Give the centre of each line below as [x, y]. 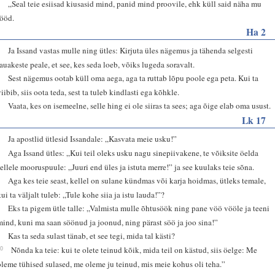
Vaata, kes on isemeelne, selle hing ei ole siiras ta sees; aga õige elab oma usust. [140, 105]
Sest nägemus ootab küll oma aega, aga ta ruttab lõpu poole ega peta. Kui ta [134, 78]
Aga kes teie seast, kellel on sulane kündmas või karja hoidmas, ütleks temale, [137, 180]
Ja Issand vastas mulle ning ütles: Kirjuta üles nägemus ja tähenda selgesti [131, 50]
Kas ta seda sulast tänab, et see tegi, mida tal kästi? [92, 235]
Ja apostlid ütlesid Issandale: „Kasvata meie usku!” [93, 138]
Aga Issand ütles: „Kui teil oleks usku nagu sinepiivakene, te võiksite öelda [134, 153]
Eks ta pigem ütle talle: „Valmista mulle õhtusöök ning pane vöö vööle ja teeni [139, 208]
